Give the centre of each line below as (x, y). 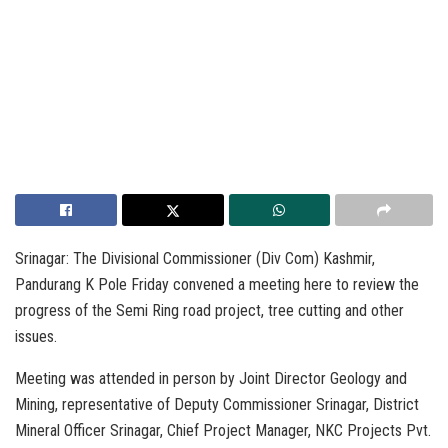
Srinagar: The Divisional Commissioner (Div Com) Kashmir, (195, 258)
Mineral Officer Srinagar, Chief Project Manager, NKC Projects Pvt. (223, 430)
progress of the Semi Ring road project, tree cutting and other (209, 310)
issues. (36, 336)
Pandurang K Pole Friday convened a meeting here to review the (217, 284)
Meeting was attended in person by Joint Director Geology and (211, 378)
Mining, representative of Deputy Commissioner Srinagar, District (217, 404)
